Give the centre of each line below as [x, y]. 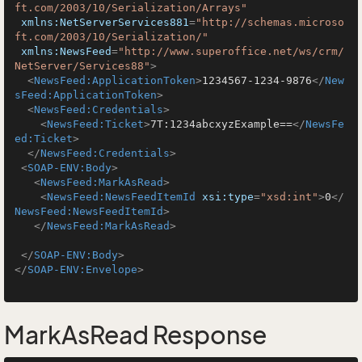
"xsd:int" [289, 197]
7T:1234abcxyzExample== [221, 124]
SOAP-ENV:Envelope [82, 269]
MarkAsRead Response [135, 335]
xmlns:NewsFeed [66, 51]
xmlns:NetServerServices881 [105, 22]
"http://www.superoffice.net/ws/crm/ [231, 51]
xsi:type [228, 197]
